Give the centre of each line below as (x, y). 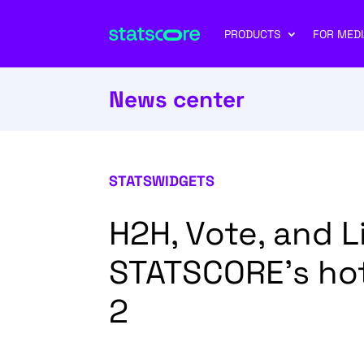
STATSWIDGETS (162, 180)
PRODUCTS (252, 34)
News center (177, 99)
